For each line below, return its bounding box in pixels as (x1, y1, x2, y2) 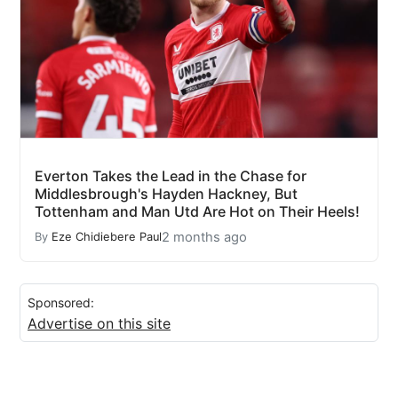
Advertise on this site (28, 314, 171, 332)
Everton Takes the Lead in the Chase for (35, 166, 306, 185)
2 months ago (162, 228, 247, 245)
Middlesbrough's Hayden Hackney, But (35, 184, 298, 203)
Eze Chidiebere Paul (52, 230, 162, 244)
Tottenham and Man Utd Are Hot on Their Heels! (35, 202, 360, 220)
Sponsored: (28, 294, 94, 310)
